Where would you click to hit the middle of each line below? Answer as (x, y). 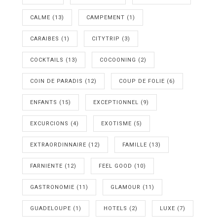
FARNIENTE (46, 166)
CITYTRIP (106, 38)
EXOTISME (116, 123)
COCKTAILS (47, 60)
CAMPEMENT (106, 17)
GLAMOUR (126, 187)
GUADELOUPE (51, 208)
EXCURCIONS (49, 123)
